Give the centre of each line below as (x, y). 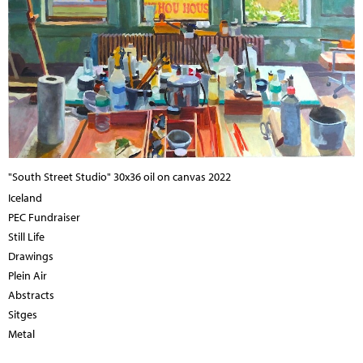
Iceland (25, 197)
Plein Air (28, 275)
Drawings (31, 256)
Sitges (23, 314)
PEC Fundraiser (44, 217)
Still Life (26, 236)
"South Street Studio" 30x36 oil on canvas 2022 (120, 176)
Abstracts (31, 295)
